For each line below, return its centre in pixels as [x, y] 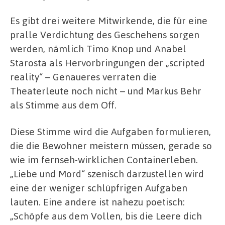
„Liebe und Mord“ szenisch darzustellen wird [107, 174]
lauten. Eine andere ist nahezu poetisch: [97, 202]
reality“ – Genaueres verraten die [83, 76]
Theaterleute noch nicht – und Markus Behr [106, 90]
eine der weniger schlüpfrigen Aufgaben [99, 188]
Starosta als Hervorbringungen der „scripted [107, 62]
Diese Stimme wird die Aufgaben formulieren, [110, 132]
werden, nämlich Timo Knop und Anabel [98, 48]
